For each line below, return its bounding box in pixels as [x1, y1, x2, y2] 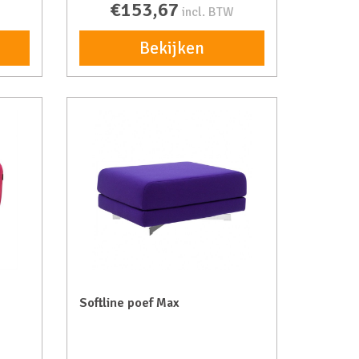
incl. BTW [182, 4, 235, 20]
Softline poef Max [79, 295, 180, 311]
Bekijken [139, 38, 205, 58]
